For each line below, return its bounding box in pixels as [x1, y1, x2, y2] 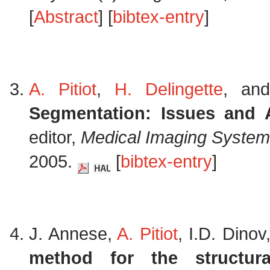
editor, [29, 127, 81, 148]
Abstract [34, 7, 98, 27]
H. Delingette [115, 79, 223, 99]
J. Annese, [29, 224, 117, 244]
